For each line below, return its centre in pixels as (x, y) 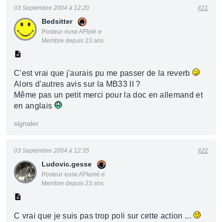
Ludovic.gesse (67, 164)
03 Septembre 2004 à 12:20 (52, 8)
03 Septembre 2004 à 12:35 (52, 151)
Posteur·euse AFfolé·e (72, 32)
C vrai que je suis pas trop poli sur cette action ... (104, 216)
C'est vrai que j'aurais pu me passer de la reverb (103, 73)
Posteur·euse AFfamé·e (73, 174)
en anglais (34, 106)
